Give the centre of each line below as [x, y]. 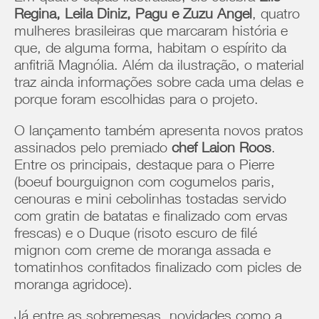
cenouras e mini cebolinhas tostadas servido [150, 201]
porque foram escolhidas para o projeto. [138, 101]
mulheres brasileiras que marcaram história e [151, 33]
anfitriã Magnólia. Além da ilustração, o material [159, 67]
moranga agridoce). [75, 286]
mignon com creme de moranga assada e [142, 252]
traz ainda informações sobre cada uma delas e [159, 84]
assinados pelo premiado [91, 150]
